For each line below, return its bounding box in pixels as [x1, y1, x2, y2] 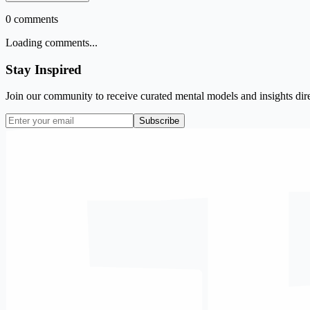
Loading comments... [6, 36, 98, 48]
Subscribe [139, 116, 179, 127]
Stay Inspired [6, 62, 82, 77]
